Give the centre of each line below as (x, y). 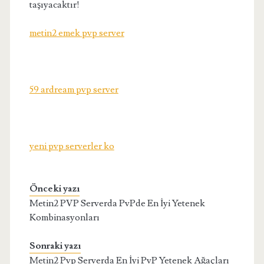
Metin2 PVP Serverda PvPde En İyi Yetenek (117, 203)
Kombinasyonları (64, 217)
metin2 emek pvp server (77, 33)
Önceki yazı (54, 189)
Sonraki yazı (55, 246)
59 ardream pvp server (74, 90)
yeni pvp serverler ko (72, 146)
